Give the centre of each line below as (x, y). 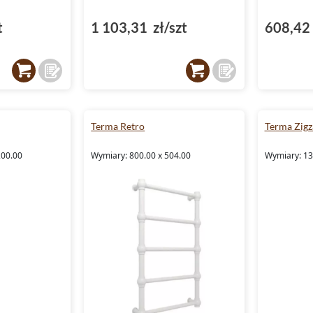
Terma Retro (118, 126)
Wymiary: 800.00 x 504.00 (141, 155)
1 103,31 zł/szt (139, 27)
